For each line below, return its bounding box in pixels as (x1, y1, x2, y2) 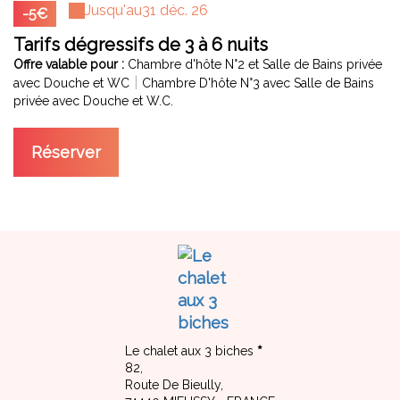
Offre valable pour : (13, 56, 128, 71)
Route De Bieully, (125, 377, 223, 392)
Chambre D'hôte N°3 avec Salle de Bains (142, 75, 374, 90)
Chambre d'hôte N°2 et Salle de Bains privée (128, 56, 382, 71)
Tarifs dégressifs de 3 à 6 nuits (13, 33, 268, 55)
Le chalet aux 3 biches (125, 343, 254, 358)
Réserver (31, 142, 101, 162)
